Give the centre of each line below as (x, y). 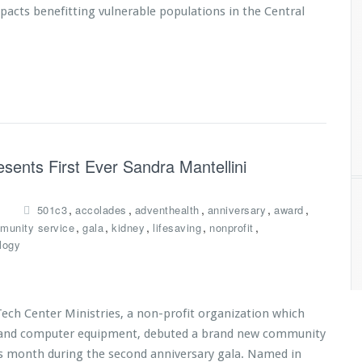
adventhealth (167, 210)
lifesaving (177, 227)
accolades (101, 210)
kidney (128, 227)
